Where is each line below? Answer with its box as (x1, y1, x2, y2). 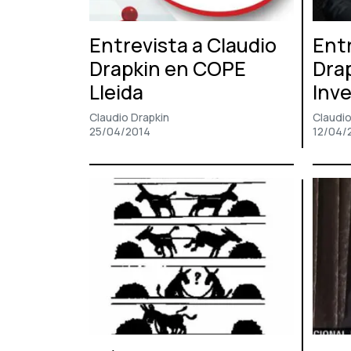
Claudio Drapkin (89, 110, 169, 125)
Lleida (89, 78, 143, 107)
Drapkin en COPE (89, 55, 246, 83)
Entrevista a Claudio (89, 31, 277, 60)
